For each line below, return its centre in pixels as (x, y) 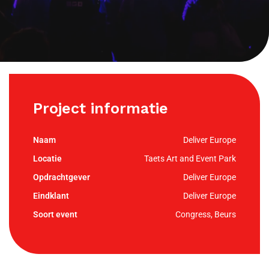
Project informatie (101, 108)
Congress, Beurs (206, 214)
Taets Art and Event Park (190, 159)
